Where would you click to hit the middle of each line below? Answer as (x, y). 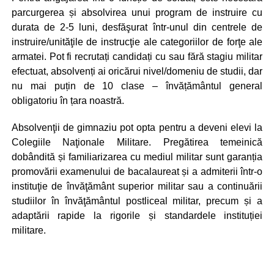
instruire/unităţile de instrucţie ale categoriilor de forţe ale (137, 42)
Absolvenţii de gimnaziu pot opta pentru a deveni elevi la (137, 127)
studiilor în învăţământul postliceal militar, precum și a (137, 201)
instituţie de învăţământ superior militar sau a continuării (137, 186)
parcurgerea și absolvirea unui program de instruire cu (137, 12)
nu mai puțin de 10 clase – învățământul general (137, 86)
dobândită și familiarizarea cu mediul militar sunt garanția (137, 157)
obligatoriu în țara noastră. (68, 100)
